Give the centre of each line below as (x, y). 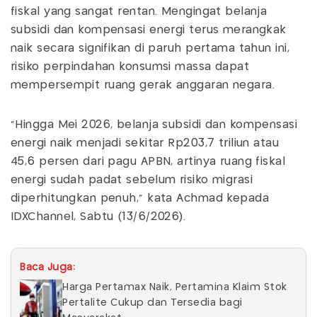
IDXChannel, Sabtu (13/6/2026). (98, 217)
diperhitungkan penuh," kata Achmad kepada (140, 198)
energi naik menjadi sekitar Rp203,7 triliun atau (145, 143)
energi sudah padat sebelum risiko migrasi (132, 180)
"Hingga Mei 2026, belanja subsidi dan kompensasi (154, 125)
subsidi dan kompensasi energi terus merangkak (149, 30)
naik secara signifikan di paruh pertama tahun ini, (150, 48)
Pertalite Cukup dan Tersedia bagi (152, 302)
